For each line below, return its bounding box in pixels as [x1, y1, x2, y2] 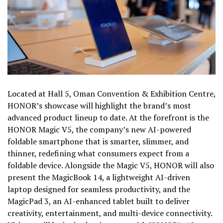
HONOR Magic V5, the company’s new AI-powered [7, 123, 191, 135]
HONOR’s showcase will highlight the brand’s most [7, 100, 191, 111]
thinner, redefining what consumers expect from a [7, 147, 189, 159]
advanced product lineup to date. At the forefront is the [7, 111, 209, 123]
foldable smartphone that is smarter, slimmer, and [7, 135, 189, 147]
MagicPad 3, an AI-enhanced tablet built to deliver [7, 195, 190, 207]
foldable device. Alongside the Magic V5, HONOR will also [7, 159, 214, 171]
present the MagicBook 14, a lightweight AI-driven [7, 171, 190, 183]
